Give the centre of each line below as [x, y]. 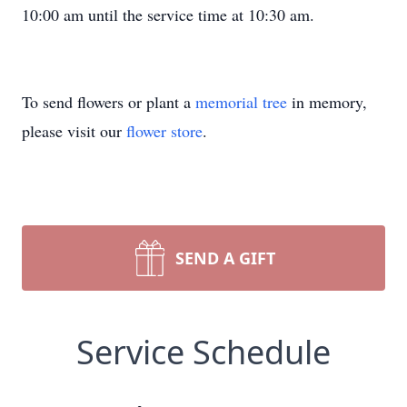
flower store [164, 131]
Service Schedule [203, 352]
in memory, [327, 102]
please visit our [74, 131]
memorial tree [241, 102]
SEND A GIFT [225, 258]
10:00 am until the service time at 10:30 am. [168, 15]
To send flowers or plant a [109, 102]
